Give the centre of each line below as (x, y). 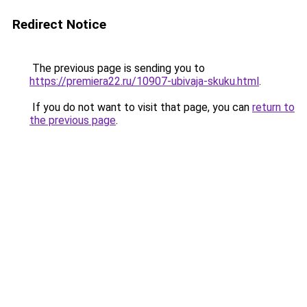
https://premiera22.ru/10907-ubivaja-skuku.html (144, 81)
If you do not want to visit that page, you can (141, 107)
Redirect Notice (59, 24)
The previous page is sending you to (117, 68)
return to (273, 107)
